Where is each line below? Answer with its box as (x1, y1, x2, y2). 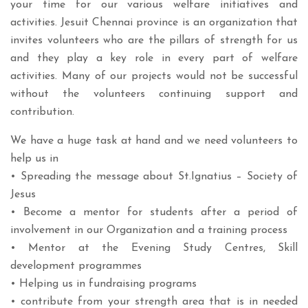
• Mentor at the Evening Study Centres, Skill (10, 243, 298, 254)
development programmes (10, 261, 142, 272)
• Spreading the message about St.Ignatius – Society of (10, 171, 298, 183)
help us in (10, 153, 58, 165)
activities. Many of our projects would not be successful (10, 71, 298, 82)
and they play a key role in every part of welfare (10, 53, 298, 65)
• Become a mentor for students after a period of (10, 207, 298, 219)
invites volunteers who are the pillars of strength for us (10, 35, 298, 47)
